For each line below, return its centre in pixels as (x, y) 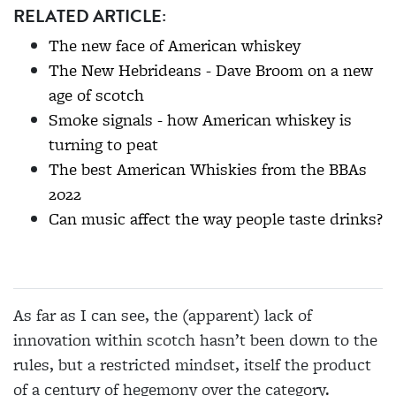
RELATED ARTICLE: (90, 16)
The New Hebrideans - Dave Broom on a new (211, 71)
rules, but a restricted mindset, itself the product (192, 365)
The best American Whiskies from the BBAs (208, 170)
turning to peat (103, 145)
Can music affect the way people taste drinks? (216, 219)
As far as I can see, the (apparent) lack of (163, 316)
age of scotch (96, 95)
